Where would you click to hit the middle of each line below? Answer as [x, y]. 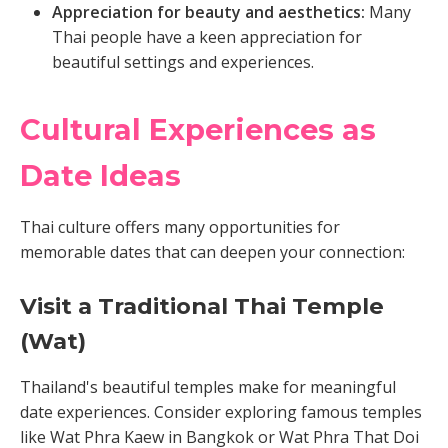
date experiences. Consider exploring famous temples [221, 412]
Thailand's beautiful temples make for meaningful [208, 387]
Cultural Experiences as [198, 129]
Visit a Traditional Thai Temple [202, 306]
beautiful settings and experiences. [183, 62]
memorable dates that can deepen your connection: [212, 252]
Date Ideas [100, 175]
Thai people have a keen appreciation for [207, 37]
